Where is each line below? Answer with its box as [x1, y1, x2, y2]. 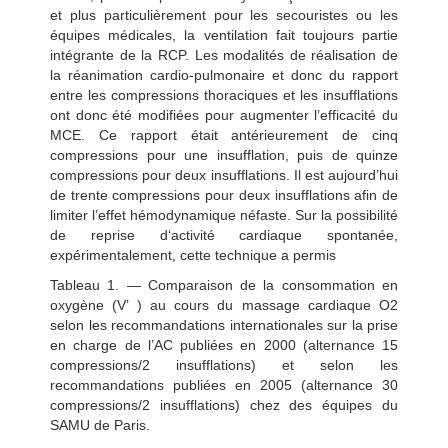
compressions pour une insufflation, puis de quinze [50, 146, 398, 163]
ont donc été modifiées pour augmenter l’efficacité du [50, 106, 398, 123]
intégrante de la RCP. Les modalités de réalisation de [50, 46, 398, 63]
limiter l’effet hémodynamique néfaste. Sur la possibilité [50, 206, 398, 223]
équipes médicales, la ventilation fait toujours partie [50, 26, 398, 43]
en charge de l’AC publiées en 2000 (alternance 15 [50, 336, 398, 353]
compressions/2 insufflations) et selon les [50, 356, 398, 373]
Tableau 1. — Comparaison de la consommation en [50, 276, 398, 293]
